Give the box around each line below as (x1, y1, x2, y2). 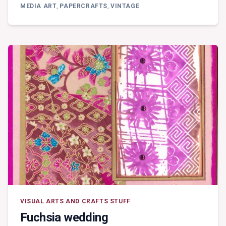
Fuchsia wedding (20, 210, 108, 224)
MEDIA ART (20, 3, 57, 10)
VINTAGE (110, 3, 140, 10)
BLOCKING (162, 25, 197, 32)
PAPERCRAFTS (60, 3, 108, 10)
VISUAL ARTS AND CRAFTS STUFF (20, 197, 131, 205)
